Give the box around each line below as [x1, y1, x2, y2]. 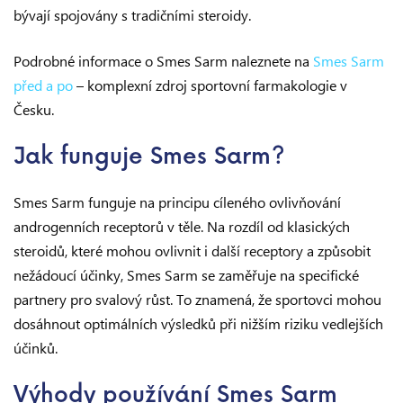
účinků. [13, 338, 58, 357]
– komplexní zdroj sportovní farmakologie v [73, 76, 347, 94]
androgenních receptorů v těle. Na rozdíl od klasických [13, 217, 350, 236]
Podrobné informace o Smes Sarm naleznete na [13, 51, 313, 70]
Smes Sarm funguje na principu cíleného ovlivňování [13, 193, 341, 211]
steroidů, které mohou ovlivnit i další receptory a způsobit [13, 241, 371, 260]
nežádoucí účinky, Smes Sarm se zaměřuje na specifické [13, 265, 359, 284]
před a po [13, 76, 73, 94]
